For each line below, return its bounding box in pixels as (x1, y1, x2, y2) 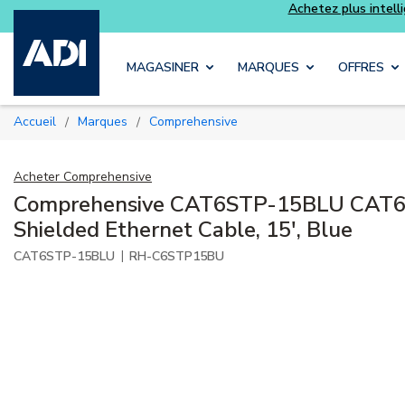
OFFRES (338, 59, 384, 77)
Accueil (23, 113, 56, 131)
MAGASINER (127, 59, 199, 77)
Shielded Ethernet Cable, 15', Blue (14, 214, 353, 244)
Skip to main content (164, 19, 310, 39)
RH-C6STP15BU (129, 247, 224, 265)
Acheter (14, 167, 60, 185)
